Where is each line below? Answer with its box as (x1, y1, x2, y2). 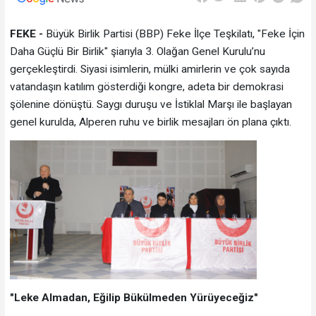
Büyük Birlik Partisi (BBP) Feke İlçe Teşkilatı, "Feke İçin (42, 27, 305, 40)
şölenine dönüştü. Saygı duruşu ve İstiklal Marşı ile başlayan (9, 97, 292, 111)
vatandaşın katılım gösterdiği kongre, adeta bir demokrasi (9, 80, 284, 93)
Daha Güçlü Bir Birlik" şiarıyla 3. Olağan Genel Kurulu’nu (9, 44, 265, 58)
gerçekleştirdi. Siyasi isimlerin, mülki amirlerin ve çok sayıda (9, 62, 290, 75)
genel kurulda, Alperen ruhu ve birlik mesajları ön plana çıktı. (9, 115, 291, 128)
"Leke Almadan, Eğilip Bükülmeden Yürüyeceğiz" (9, 291, 258, 304)
